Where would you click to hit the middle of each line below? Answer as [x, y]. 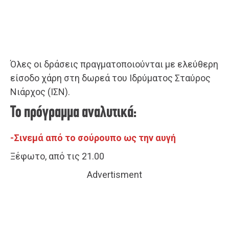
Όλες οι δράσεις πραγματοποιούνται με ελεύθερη [114, 64]
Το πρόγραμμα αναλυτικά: [73, 113]
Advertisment [114, 175]
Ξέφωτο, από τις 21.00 [57, 156]
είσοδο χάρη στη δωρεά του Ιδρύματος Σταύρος [110, 78]
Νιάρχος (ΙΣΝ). [40, 92]
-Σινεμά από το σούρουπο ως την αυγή [93, 138]
